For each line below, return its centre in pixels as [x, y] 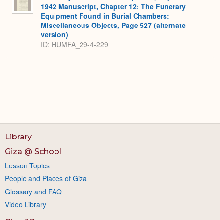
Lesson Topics [27, 165]
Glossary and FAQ [33, 191]
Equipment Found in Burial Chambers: [105, 15]
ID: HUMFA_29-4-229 [74, 44]
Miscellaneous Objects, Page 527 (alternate [113, 25]
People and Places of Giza [46, 179]
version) [55, 34]
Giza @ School [33, 151]
